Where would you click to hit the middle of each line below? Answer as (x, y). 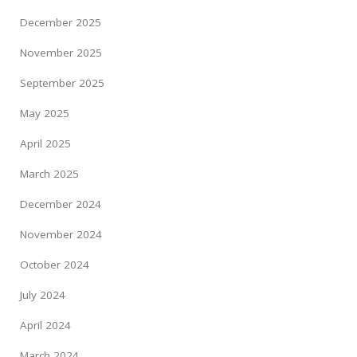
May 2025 (45, 113)
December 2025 (61, 22)
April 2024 (45, 325)
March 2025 (49, 173)
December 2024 (61, 204)
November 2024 (61, 234)
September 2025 (62, 82)
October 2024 (55, 264)
